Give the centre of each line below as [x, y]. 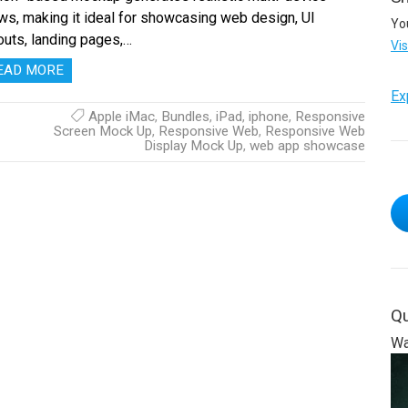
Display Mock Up [193, 145]
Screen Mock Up [102, 131]
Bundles [185, 116]
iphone [268, 116]
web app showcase [307, 145]
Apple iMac [121, 116]
